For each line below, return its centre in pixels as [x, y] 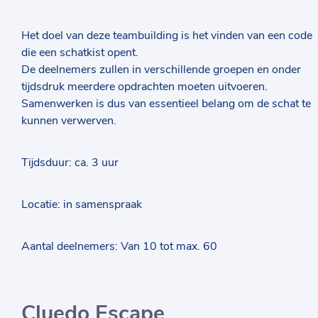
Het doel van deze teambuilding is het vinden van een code [167, 35]
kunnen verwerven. [69, 121]
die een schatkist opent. [80, 53]
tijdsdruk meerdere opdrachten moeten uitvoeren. [144, 87]
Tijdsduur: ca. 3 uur [70, 163]
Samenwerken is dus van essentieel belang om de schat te [166, 104]
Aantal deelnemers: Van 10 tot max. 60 [119, 246]
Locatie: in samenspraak [82, 204]
